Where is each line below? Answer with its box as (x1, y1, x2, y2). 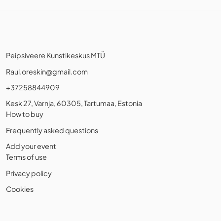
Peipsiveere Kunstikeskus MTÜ (6, 51, 105, 60)
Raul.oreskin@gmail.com (6, 67, 88, 76)
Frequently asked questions (6, 125, 98, 135)
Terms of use (6, 152, 47, 162)
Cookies (6, 184, 34, 193)
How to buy (6, 110, 43, 119)
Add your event (6, 142, 56, 151)
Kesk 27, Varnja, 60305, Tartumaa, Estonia (6, 99, 142, 108)
